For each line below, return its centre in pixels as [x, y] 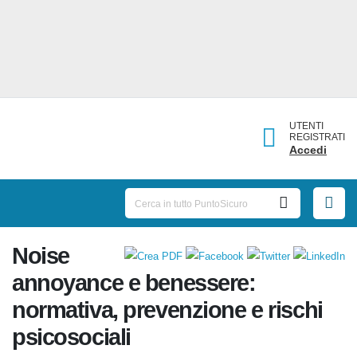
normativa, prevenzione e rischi [177, 314]
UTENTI [310, 126]
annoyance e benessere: [138, 287]
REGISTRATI [319, 137]
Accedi [311, 149]
